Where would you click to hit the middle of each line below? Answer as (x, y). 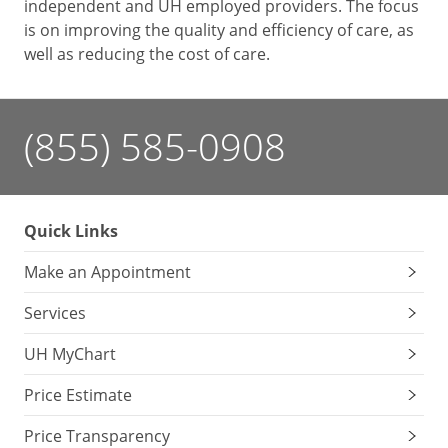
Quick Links (71, 230)
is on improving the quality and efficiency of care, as (219, 29)
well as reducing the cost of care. (147, 53)
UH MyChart (70, 353)
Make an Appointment (107, 271)
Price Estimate (78, 394)
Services (55, 312)
